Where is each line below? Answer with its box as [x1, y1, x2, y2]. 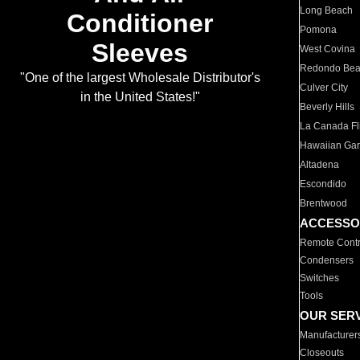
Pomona [300, 24, 337, 35]
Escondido [300, 178, 347, 190]
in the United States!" [80, 90, 200, 104]
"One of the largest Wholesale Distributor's [19, 71, 260, 85]
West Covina [300, 43, 356, 55]
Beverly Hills [300, 101, 355, 112]
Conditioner [67, 9, 213, 39]
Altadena [300, 159, 340, 170]
